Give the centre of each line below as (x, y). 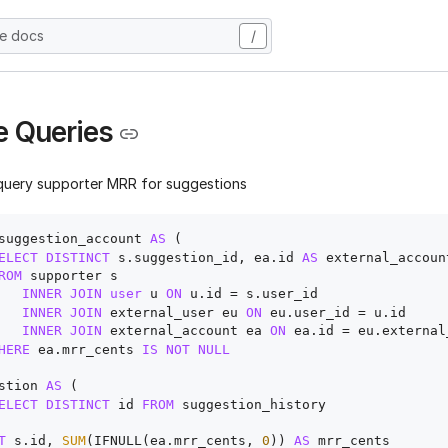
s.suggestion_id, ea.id (206, 257)
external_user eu (174, 312)
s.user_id (278, 294)
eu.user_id (310, 312)
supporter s (70, 276)
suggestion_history (250, 404)
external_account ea (186, 331)
